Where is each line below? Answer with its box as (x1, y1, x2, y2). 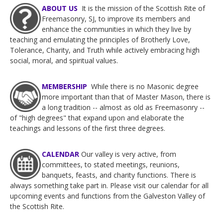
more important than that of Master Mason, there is (42, 92, 211, 102)
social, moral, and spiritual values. (10, 55, 118, 65)
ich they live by (144, 24, 191, 34)
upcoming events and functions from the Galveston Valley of (10, 191, 205, 201)
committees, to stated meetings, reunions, (42, 159, 180, 169)
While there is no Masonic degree (91, 81, 199, 91)
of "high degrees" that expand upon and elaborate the (10, 112, 184, 122)
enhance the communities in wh (42, 24, 144, 34)
